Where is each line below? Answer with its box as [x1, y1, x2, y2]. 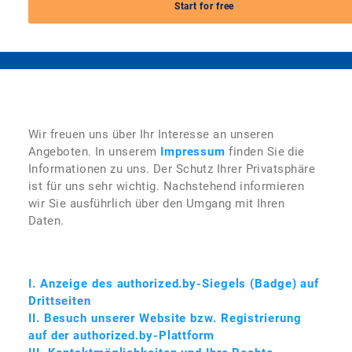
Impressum [159, 145, 226, 159]
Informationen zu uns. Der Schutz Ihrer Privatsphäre [28, 162, 315, 176]
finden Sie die [225, 145, 305, 159]
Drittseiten [28, 294, 91, 308]
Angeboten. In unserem [28, 145, 160, 159]
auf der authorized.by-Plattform [28, 328, 214, 343]
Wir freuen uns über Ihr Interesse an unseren [28, 127, 274, 141]
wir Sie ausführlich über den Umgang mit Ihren [28, 196, 285, 211]
